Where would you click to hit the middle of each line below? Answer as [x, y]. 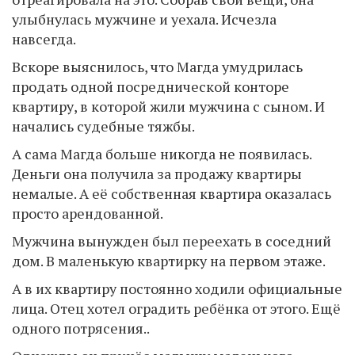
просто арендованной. [88, 213]
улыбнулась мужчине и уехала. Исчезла [144, 19]
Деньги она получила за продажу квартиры [157, 174]
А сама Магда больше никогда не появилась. [162, 154]
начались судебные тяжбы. [103, 126]
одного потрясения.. [81, 328]
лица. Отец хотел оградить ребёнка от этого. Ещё [176, 308]
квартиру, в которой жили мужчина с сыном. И [168, 106]
